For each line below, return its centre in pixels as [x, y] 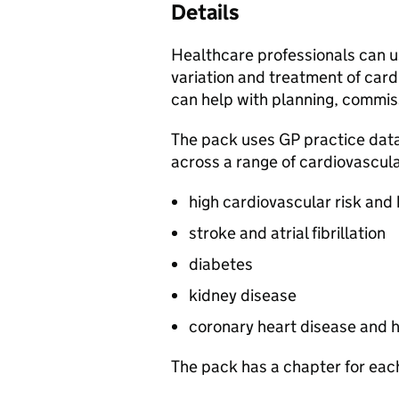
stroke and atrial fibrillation [287, 233]
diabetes [221, 264]
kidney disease [243, 295]
